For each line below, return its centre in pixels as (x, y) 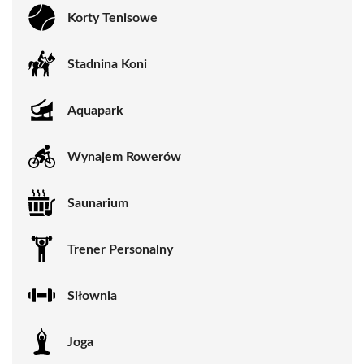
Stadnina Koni (107, 64)
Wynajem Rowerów (124, 156)
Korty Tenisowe (113, 17)
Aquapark (95, 110)
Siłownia (92, 295)
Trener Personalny (120, 249)
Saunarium (98, 203)
